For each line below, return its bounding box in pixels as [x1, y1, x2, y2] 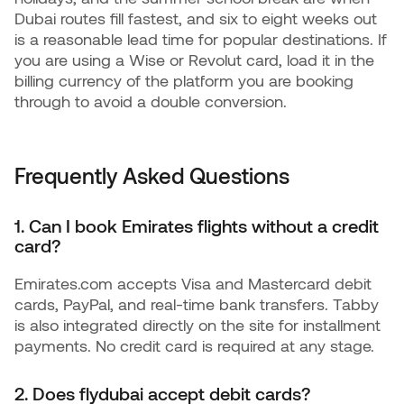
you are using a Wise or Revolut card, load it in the [14, 50, 374, 69]
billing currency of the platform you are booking [14, 70, 353, 90]
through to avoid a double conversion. [14, 91, 287, 111]
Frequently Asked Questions [14, 162, 289, 188]
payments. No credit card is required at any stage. [14, 335, 374, 355]
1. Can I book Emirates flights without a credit [14, 215, 379, 236]
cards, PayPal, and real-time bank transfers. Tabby [14, 294, 379, 314]
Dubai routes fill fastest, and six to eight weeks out [14, 8, 377, 28]
